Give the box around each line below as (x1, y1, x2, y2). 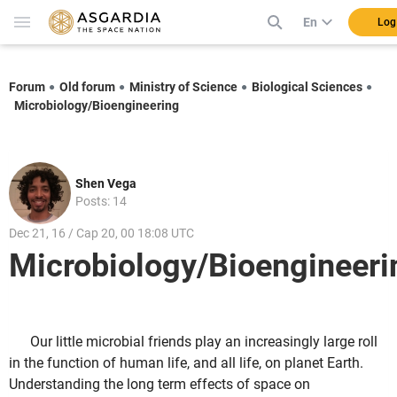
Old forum (59, 79, 115, 94)
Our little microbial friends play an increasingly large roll (30, 333, 378, 351)
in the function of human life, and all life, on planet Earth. (9, 354, 363, 372)
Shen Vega (75, 175, 136, 191)
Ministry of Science (129, 79, 237, 94)
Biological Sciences (252, 79, 362, 94)
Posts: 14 (75, 193, 127, 208)
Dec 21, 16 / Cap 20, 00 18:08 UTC (9, 225, 194, 240)
